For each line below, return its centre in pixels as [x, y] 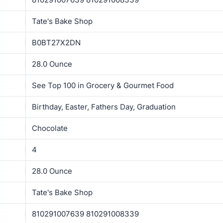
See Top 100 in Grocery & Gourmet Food [103, 85]
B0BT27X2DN [56, 42]
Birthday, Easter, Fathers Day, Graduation [104, 107]
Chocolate [50, 128]
